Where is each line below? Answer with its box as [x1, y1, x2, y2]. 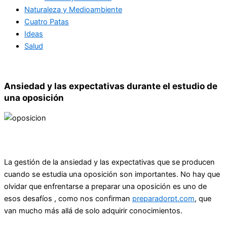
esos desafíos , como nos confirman [4, 194, 132, 203]
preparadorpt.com [132, 194, 195, 203]
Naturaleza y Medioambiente [24, 5, 122, 14]
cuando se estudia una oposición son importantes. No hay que [4, 169, 220, 179]
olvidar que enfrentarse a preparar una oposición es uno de [4, 181, 207, 191]
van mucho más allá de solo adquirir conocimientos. [4, 206, 182, 215]
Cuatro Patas [24, 17, 69, 26]
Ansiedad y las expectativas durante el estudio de [4, 81, 217, 92]
